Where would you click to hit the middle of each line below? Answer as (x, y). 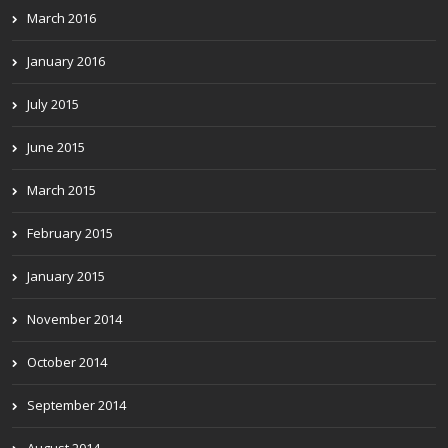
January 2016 (66, 61)
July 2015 (53, 104)
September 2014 (76, 405)
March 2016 (61, 18)
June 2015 (56, 147)
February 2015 (70, 233)
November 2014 (74, 319)
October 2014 (67, 362)
